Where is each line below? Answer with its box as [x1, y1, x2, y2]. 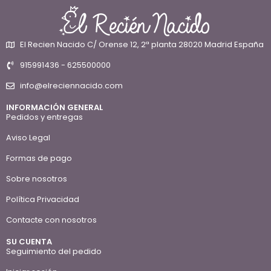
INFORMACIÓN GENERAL [6, 102, 103, 114]
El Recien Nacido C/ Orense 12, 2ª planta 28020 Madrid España [19, 39, 264, 51]
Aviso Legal [6, 132, 50, 144]
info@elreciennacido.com [19, 80, 123, 92]
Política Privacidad [6, 194, 79, 206]
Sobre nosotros [6, 173, 67, 185]
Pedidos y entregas [6, 111, 83, 123]
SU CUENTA [6, 236, 52, 248]
